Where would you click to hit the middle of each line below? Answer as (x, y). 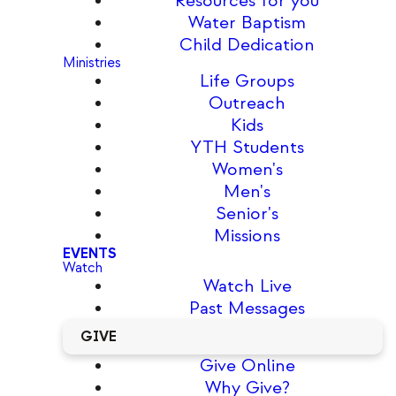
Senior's (247, 213)
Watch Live (247, 286)
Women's (247, 169)
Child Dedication (247, 45)
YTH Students (247, 147)
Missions (247, 236)
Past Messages (247, 308)
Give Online (247, 366)
